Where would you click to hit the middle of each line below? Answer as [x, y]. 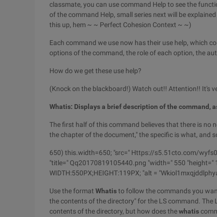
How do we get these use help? [95, 71]
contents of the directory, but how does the [114, 211]
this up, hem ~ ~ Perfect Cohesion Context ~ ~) [120, 25]
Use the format [72, 191]
